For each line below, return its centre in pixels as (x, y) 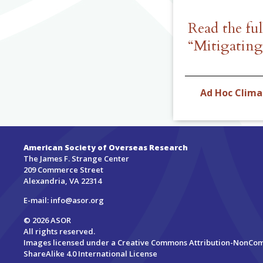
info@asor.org (77, 200)
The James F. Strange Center (77, 159)
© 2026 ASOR (48, 220)
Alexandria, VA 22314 (63, 181)
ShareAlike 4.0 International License (91, 253)
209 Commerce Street (64, 170)
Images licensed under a (71, 242)
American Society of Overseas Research (106, 148)
